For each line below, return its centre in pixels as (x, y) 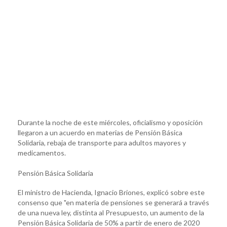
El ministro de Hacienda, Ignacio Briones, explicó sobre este (111, 192)
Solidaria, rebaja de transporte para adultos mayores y (102, 142)
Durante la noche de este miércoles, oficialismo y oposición (110, 122)
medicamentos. (42, 153)
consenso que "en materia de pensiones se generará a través (113, 202)
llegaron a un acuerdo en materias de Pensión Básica (100, 132)
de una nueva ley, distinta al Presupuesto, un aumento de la (111, 212)
